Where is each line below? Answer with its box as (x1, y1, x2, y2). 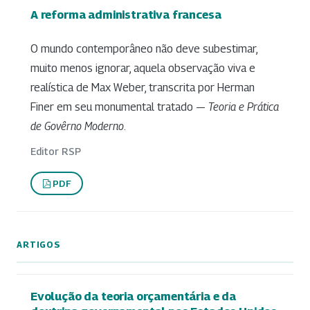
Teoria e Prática (208, 100, 279, 114)
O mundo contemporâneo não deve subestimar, (30, 42, 257, 56)
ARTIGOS (17, 239, 61, 250)
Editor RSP (30, 145, 81, 158)
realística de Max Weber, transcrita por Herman (30, 81, 255, 95)
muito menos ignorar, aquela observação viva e (30, 62, 255, 75)
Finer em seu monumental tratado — (30, 100, 208, 114)
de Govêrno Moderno (30, 120, 124, 134)
